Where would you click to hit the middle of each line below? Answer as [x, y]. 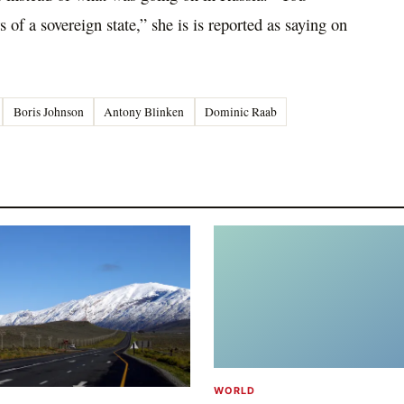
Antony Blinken [144, 111]
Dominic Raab [241, 111]
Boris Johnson [48, 111]
